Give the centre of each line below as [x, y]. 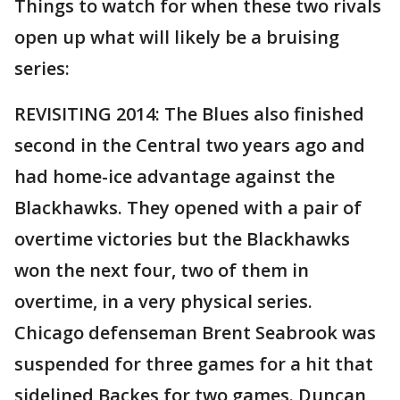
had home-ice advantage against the [175, 176]
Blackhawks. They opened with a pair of [188, 208]
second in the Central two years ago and [190, 145]
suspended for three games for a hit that [194, 364]
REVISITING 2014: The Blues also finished [189, 114]
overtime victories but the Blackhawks [182, 239]
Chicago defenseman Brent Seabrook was [195, 333]
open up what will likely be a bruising [177, 37]
